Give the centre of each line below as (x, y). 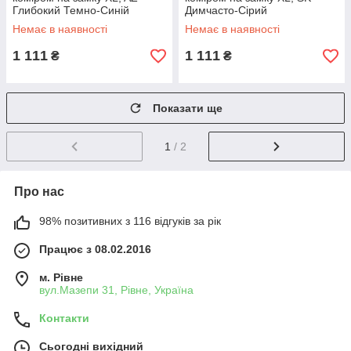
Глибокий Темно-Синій (71, 10)
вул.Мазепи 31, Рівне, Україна (116, 289)
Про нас (39, 191)
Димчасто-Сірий (226, 10)
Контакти (64, 318)
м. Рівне (61, 277)
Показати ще (188, 108)
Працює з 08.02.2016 (95, 249)
